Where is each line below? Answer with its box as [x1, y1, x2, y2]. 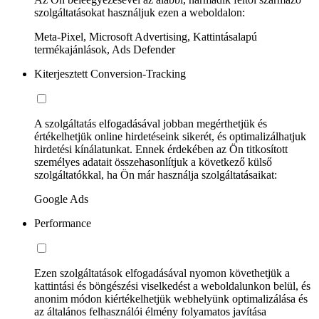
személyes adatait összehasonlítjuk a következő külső [34, 155, 272, 168]
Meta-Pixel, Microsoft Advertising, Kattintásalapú [34, 30, 257, 43]
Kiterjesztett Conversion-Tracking [34, 67, 186, 80]
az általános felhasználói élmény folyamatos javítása [34, 305, 266, 318]
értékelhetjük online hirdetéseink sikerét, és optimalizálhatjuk [34, 130, 306, 142]
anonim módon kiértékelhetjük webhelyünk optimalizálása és [34, 292, 308, 305]
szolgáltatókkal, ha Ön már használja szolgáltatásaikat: [34, 168, 277, 181]
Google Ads [34, 192, 88, 205]
